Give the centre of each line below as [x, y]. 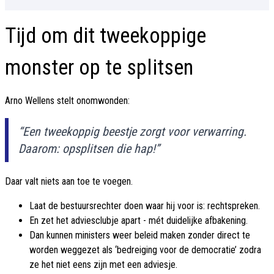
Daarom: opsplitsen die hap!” [89, 149]
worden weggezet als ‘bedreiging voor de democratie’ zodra [145, 250]
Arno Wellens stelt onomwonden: [67, 101]
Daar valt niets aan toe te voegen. [69, 182]
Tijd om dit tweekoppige [106, 36]
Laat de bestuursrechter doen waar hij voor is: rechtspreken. [145, 206]
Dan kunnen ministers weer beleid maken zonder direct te [140, 235]
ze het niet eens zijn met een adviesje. [103, 265]
